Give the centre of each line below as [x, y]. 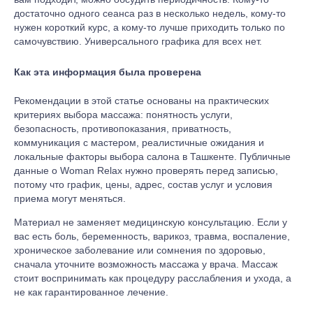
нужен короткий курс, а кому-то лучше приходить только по [150, 27]
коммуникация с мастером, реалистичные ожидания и [139, 142]
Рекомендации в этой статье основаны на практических [141, 100]
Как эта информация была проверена [108, 72]
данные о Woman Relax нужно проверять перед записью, [146, 170]
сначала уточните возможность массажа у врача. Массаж [146, 264]
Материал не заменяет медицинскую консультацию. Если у [151, 222]
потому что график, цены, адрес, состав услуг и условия [143, 184]
